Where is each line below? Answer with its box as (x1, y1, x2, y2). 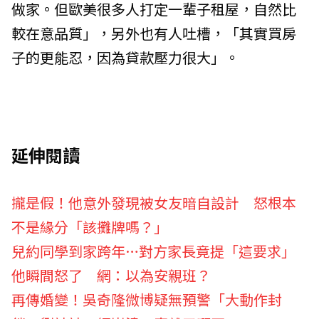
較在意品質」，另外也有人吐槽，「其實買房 (11, 22, 296, 43)
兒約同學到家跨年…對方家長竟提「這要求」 (11, 240, 296, 261)
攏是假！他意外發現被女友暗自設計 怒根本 (11, 192, 296, 213)
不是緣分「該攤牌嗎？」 (11, 216, 168, 237)
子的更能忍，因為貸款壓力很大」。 (11, 46, 239, 68)
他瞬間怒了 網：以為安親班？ (11, 264, 211, 286)
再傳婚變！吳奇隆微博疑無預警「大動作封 (11, 288, 282, 310)
